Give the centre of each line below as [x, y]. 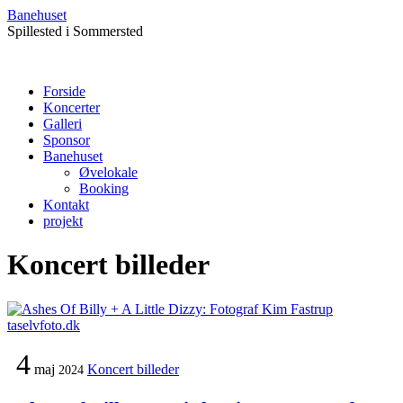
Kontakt [66, 205]
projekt [63, 221]
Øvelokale [108, 172]
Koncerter [72, 107]
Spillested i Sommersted [75, 31]
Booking [104, 188]
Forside [64, 91]
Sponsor [67, 140]
